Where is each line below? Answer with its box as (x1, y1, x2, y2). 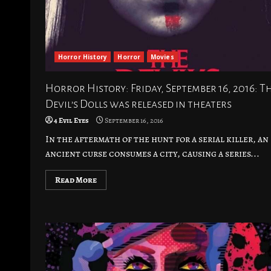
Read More (55, 174, 97, 186)
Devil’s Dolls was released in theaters (45, 98, 232, 110)
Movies (151, 53, 174, 61)
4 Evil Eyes (54, 116, 89, 125)
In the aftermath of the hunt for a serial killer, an (45, 132, 269, 146)
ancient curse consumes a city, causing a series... (45, 147, 260, 160)
